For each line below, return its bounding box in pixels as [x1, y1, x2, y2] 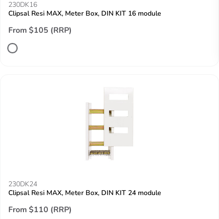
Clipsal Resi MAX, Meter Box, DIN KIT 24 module [8, 188, 161, 197]
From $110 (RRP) [8, 204, 72, 215]
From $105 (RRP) [8, 25, 72, 36]
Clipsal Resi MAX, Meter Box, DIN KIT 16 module [8, 9, 161, 18]
